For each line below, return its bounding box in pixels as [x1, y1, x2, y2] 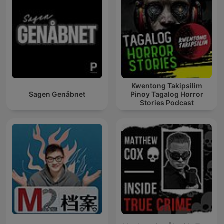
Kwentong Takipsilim [131, 81, 202, 90]
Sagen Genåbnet [29, 90, 85, 99]
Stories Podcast [139, 98, 194, 107]
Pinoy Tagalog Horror [130, 90, 203, 99]
